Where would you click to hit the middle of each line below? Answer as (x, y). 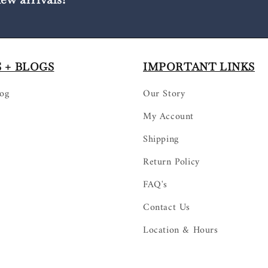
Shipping (161, 139)
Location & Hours (181, 230)
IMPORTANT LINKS (199, 66)
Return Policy (171, 162)
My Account (168, 116)
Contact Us (167, 207)
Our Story (164, 94)
